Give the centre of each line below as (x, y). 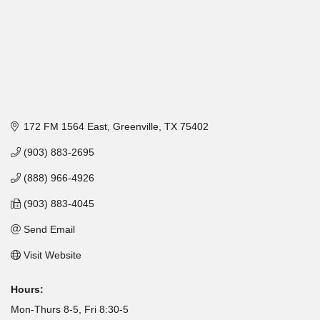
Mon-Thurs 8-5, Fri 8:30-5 (70, 309)
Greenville (135, 126)
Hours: (27, 289)
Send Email (49, 229)
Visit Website (52, 255)
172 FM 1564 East (65, 126)
